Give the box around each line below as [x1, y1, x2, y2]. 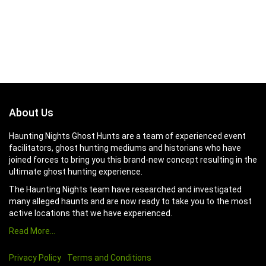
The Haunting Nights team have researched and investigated [9, 185, 242, 194]
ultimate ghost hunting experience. [9, 167, 142, 176]
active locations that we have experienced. [9, 208, 172, 218]
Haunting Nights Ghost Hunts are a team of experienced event [9, 131, 246, 141]
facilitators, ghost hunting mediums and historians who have [9, 143, 241, 153]
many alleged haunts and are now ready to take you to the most [9, 197, 252, 206]
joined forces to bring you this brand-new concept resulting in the [9, 155, 257, 164]
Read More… [9, 226, 55, 236]
